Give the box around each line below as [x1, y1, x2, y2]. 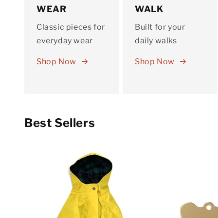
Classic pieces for [36, 22, 105, 32]
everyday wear [36, 36, 93, 45]
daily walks [134, 36, 177, 45]
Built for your [134, 22, 185, 32]
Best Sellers [24, 115, 95, 130]
